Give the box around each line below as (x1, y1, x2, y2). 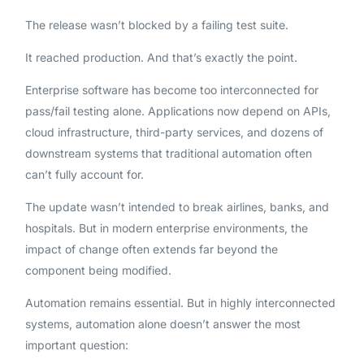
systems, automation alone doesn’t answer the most (24, 317, 301, 331)
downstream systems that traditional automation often (24, 146, 312, 161)
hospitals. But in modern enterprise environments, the (24, 221, 308, 236)
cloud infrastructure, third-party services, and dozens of (24, 125, 323, 140)
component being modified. (24, 263, 171, 278)
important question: (24, 338, 128, 353)
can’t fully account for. (24, 167, 144, 182)
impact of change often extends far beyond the (24, 242, 278, 257)
